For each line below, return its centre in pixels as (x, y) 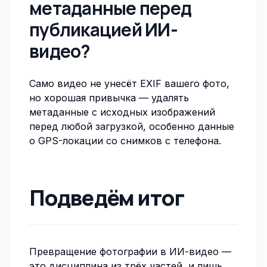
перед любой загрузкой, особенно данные (132, 126)
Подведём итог (107, 198)
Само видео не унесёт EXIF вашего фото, (129, 83)
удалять (170, 98)
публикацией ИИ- (103, 30)
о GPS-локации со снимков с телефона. (125, 141)
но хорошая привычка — (90, 98)
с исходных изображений (152, 112)
